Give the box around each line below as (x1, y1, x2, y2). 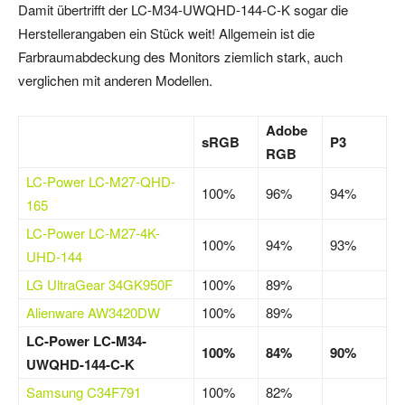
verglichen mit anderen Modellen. (18, 71, 212, 90)
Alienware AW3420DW (26, 303, 160, 323)
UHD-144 (26, 247, 82, 267)
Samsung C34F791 (26, 382, 141, 402)
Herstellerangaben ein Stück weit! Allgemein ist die (18, 24, 315, 43)
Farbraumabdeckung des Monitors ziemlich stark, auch (18, 47, 343, 67)
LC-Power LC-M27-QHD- (26, 172, 175, 192)
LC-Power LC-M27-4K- (26, 223, 160, 243)
